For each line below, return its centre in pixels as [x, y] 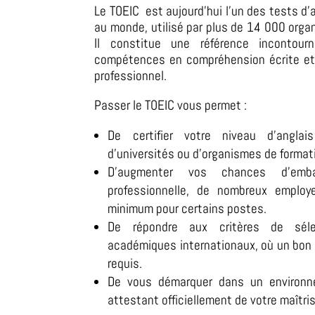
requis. [125, 263]
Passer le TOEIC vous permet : [171, 105]
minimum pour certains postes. [187, 208]
